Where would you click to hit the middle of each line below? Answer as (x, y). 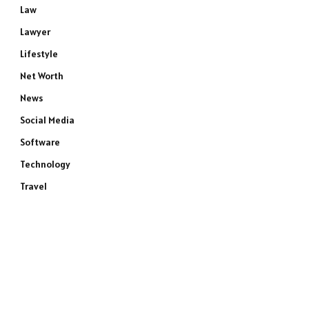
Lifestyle (39, 54)
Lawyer (35, 32)
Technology (45, 164)
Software (40, 142)
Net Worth (42, 76)
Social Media (47, 120)
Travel (33, 186)
